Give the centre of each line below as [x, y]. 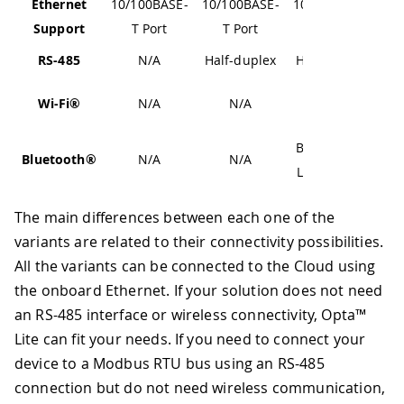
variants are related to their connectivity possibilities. [199, 242]
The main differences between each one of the [175, 218]
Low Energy [331, 172]
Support [59, 29]
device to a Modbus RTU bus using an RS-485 [170, 364]
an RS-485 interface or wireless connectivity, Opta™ [191, 315]
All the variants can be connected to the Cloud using [195, 266]
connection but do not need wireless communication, [200, 388]
